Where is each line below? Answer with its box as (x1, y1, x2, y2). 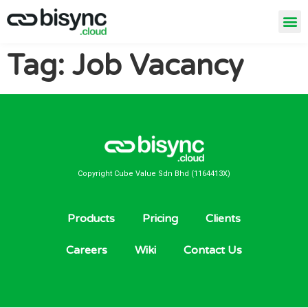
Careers (66, 243, 107, 258)
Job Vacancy (72, 47, 243, 83)
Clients (206, 212, 241, 226)
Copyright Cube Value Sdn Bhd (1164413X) (78, 169, 230, 178)
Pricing (142, 212, 178, 226)
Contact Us (184, 243, 242, 258)
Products (67, 212, 115, 226)
